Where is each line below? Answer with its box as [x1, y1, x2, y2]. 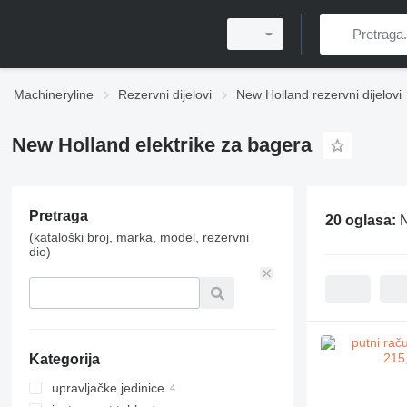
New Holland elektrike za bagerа [11, 134, 312, 156]
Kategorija [28, 352, 100, 367]
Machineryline [14, 87, 94, 102]
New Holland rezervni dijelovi [236, 87, 402, 102]
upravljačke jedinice [51, 381, 164, 395]
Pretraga [28, 208, 88, 223]
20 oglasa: [324, 212, 400, 228]
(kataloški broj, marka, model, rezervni [28, 230, 249, 244]
